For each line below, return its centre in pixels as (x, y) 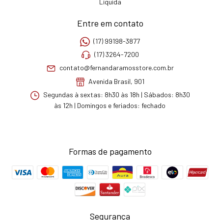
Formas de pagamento (110, 151)
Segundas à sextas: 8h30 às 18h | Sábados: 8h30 (116, 95)
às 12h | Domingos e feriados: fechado (110, 105)
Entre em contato (110, 23)
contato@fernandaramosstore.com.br (116, 68)
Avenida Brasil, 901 (116, 82)
